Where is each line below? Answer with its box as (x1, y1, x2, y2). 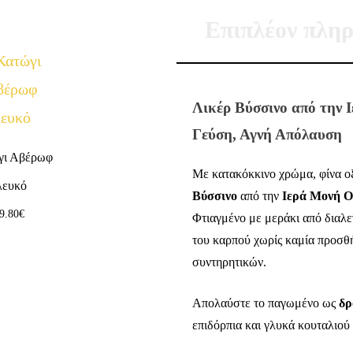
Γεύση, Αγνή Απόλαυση (192, 125, 342, 143)
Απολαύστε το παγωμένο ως (192, 295, 339, 310)
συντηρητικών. (192, 255, 266, 269)
